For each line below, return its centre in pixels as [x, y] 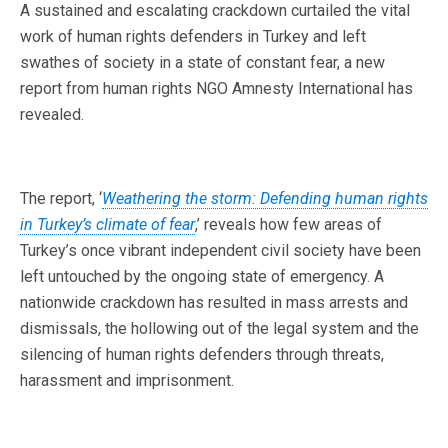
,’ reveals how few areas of [288, 225]
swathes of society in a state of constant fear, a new [202, 63]
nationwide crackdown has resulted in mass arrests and [214, 303]
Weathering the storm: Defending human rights [265, 199]
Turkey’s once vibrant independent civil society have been [220, 251]
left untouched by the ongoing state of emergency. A [202, 277]
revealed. [52, 115]
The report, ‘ [61, 199]
